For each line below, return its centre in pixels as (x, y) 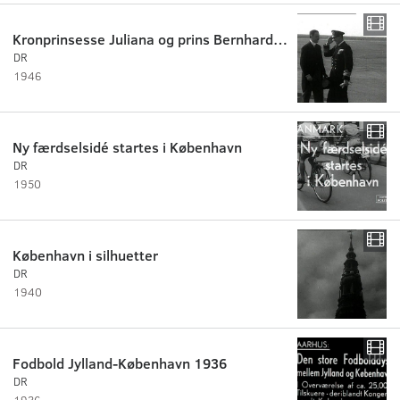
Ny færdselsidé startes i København (127, 146)
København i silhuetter (85, 254)
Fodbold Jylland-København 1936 (120, 362)
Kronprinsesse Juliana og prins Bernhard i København (280, 38)
